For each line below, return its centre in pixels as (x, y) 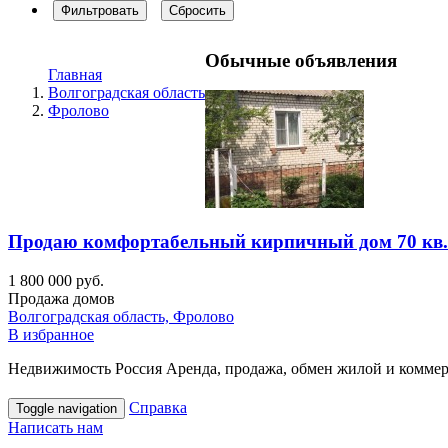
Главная (75, 74)
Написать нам (55, 427)
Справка (158, 407)
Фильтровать (100, 10)
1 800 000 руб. (56, 280)
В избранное (51, 334)
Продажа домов (61, 298)
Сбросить (197, 10)
